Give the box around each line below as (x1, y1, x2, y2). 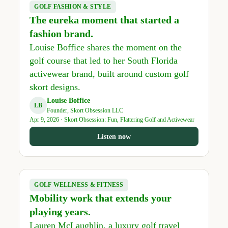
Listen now (97, 132, 131, 140)
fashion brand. (29, 27, 93, 39)
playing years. (29, 206, 91, 217)
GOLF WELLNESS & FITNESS (34, 181, 124, 188)
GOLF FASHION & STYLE (34, 3, 111, 10)
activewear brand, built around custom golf (29, 68, 189, 79)
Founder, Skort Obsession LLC (46, 107, 123, 114)
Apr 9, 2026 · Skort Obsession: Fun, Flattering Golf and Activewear (29, 116, 194, 123)
